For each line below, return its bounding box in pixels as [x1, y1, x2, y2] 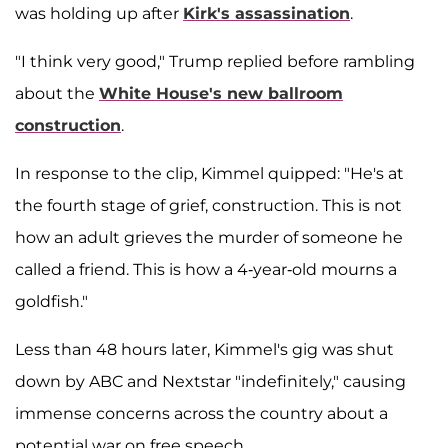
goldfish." [15, 291, 88, 311]
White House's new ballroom [99, 83, 343, 103]
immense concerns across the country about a [15, 403, 388, 423]
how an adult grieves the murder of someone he [15, 227, 403, 247]
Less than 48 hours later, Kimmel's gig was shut [15, 339, 394, 359]
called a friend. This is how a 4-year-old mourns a [15, 259, 397, 279]
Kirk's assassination [183, 3, 350, 23]
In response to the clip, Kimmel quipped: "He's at [15, 163, 404, 183]
